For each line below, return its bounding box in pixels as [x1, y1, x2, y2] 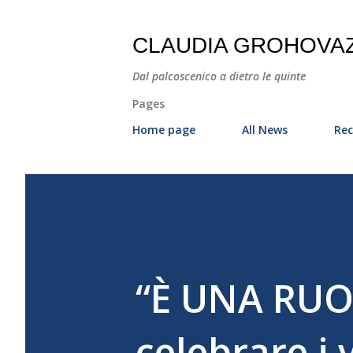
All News [242, 122, 288, 137]
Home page [132, 122, 195, 137]
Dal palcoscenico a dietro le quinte [132, 69, 306, 84]
